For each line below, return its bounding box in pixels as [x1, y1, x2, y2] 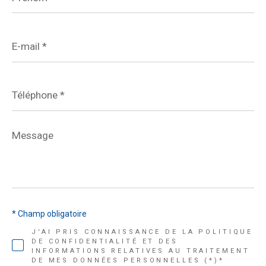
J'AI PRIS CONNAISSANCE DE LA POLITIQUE [31, 227, 254, 236]
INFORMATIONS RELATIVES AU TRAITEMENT [31, 246, 250, 255]
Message [11, 126, 47, 138]
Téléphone [11, 78, 52, 89]
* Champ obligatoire [12, 208, 87, 218]
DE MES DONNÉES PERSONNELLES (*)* [31, 256, 224, 264]
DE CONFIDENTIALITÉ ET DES [31, 237, 178, 245]
